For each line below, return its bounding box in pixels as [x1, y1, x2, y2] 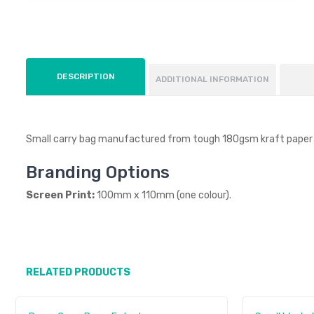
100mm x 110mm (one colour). [97, 189, 231, 201]
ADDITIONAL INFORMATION [156, 74, 269, 84]
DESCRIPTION [56, 71, 115, 81]
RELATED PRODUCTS [26, 266, 130, 278]
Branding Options [26, 162, 170, 182]
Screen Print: [26, 189, 97, 201]
